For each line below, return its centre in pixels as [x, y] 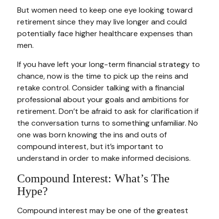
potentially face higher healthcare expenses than [105, 34]
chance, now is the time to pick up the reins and [103, 76]
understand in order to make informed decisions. [104, 158]
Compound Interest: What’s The [93, 179]
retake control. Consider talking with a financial [101, 88]
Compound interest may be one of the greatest [103, 211]
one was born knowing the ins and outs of [92, 135]
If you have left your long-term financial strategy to [109, 65]
